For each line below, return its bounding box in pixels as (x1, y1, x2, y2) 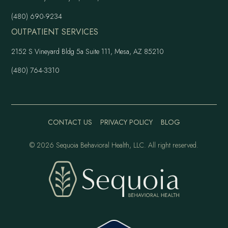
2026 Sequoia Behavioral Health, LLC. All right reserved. (37, 140, 198, 151)
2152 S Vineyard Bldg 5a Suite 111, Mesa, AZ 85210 (11, 46, 164, 57)
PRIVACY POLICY (100, 117, 153, 128)
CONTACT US (48, 117, 92, 128)
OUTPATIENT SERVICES (11, 26, 99, 38)
